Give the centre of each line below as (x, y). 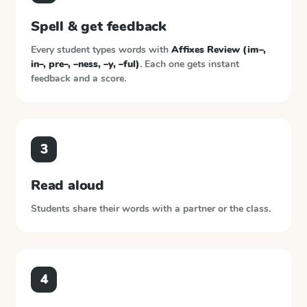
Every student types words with (101, 50)
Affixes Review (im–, (219, 50)
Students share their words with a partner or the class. (151, 209)
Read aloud (67, 185)
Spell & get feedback (99, 26)
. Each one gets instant (189, 64)
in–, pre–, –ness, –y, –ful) (85, 64)
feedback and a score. (78, 78)
